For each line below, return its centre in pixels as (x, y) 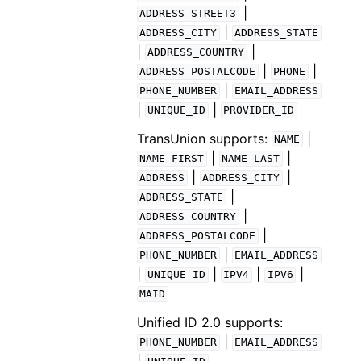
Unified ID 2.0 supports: (210, 322)
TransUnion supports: (204, 138)
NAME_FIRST (172, 159)
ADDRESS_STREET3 (188, 14)
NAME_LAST (251, 159)
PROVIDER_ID (259, 110)
